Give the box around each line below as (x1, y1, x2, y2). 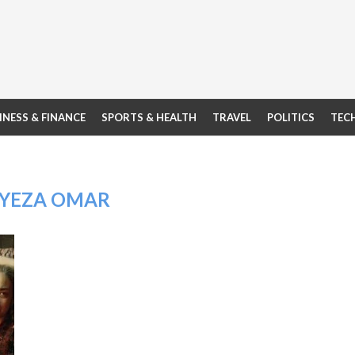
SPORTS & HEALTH (101, 111, 197, 124)
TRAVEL (212, 111, 251, 124)
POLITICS (267, 111, 315, 124)
